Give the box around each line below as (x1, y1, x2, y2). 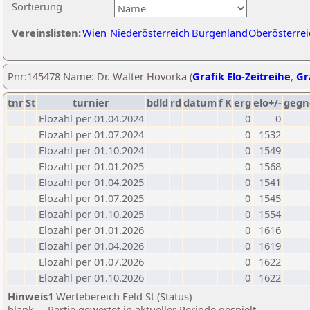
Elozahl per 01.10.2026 (39, 271, 144, 284)
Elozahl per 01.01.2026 (39, 223, 144, 237)
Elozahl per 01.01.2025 (39, 159, 144, 173)
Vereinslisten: (12, 26, 81, 39)
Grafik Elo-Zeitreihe (192, 69, 291, 83)
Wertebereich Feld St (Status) (53, 289, 192, 303)
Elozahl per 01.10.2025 (39, 207, 144, 221)
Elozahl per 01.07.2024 (39, 127, 144, 141)
